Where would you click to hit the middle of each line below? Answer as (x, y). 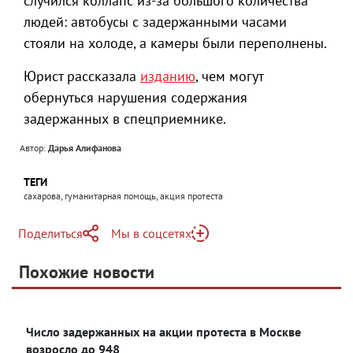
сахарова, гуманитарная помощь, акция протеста (123, 196)
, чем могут (229, 76)
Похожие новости (87, 272)
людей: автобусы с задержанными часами (155, 22)
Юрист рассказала (82, 76)
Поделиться (50, 233)
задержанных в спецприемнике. (126, 119)
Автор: (34, 148)
